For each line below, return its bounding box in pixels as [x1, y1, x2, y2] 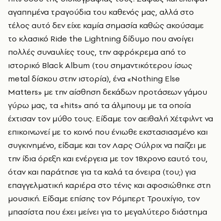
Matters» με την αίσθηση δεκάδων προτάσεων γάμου [8, 86, 207, 98]
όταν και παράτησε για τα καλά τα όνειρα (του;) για [8, 166, 196, 178]
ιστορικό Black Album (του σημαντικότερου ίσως [8, 60, 192, 71]
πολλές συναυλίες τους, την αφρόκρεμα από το [8, 46, 186, 58]
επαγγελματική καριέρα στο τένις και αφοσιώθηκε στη [8, 180, 211, 191]
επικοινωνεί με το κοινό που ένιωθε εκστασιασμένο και [8, 126, 208, 138]
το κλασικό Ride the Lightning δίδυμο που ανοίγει [8, 33, 193, 44]
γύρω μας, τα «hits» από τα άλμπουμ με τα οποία [8, 100, 191, 111]
